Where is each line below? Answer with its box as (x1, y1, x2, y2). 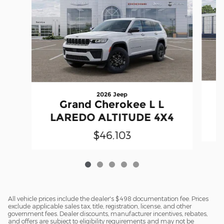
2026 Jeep (96, 90, 127, 98)
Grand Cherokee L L (59, 97, 164, 110)
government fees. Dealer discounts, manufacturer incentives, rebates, (8, 209, 207, 217)
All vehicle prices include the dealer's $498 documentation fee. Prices (8, 194, 208, 202)
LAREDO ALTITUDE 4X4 (50, 110, 174, 123)
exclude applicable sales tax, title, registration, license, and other (8, 202, 191, 209)
